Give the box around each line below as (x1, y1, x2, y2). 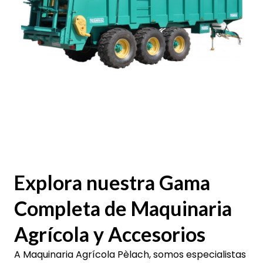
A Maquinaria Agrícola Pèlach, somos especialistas (14, 247, 246, 261)
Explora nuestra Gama (14, 170, 210, 194)
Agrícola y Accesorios (14, 221, 205, 246)
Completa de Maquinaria (14, 195, 232, 220)
